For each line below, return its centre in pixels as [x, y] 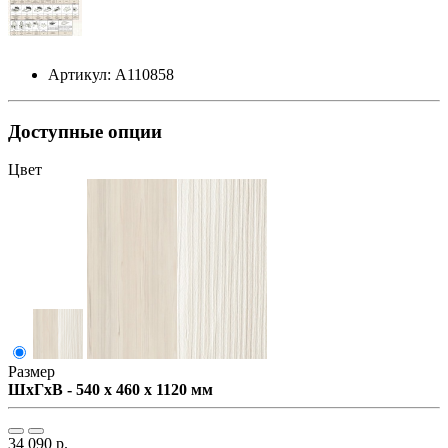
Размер [31, 372]
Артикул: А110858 [111, 74]
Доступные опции [85, 131]
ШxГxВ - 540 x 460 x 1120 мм [110, 390]
